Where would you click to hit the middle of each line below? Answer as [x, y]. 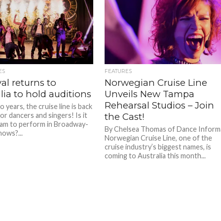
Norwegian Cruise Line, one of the [159, 138]
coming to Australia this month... [155, 155]
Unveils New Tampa [150, 94]
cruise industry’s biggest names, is [158, 147]
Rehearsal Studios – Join [160, 105]
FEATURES [118, 71]
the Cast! [125, 116]
